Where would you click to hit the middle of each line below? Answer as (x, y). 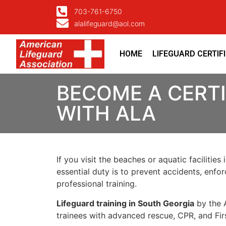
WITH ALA (106, 114)
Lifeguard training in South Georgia (125, 203)
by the (209, 203)
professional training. (97, 184)
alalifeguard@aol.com (109, 23)
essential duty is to (94, 172)
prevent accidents (165, 172)
